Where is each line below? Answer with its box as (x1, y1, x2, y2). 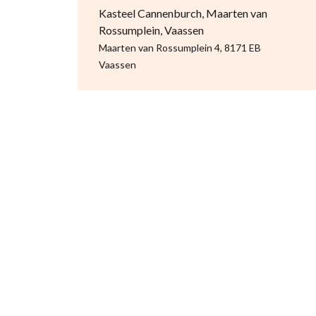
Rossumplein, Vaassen (98, 23, 204, 37)
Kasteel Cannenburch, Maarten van (98, 6, 267, 20)
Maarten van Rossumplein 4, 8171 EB (98, 42, 261, 54)
